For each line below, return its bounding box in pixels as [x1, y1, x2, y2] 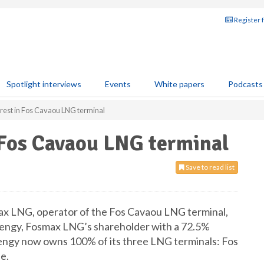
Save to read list [184, 163, 235, 171]
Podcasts [228, 79, 263, 89]
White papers [154, 79, 204, 89]
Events [105, 79, 131, 89]
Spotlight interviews [6, 79, 81, 89]
